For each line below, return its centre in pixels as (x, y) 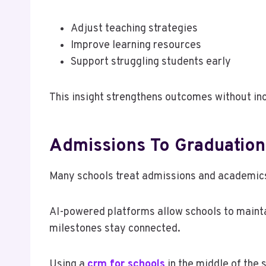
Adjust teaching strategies (134, 28)
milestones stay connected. (115, 229)
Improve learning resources (136, 45)
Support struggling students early (151, 62)
